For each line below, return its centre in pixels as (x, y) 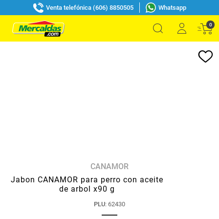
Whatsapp (172, 7)
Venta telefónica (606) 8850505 (89, 7)
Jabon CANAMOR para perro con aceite (87, 180)
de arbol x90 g (87, 189)
